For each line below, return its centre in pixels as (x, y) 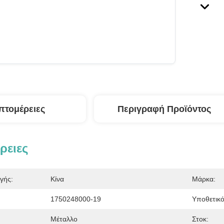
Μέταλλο (64, 219)
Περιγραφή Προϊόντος (164, 109)
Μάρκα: (204, 179)
